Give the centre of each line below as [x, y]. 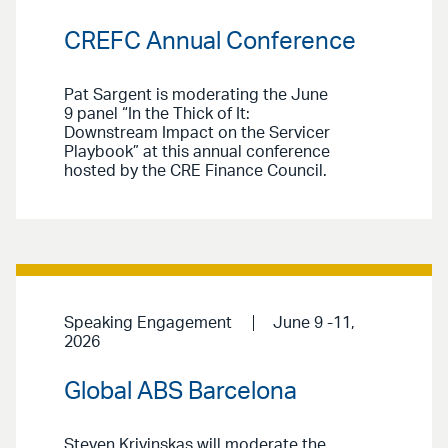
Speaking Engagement [148, 323]
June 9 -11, [313, 323]
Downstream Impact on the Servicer [197, 133]
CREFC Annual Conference [210, 42]
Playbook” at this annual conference [197, 152]
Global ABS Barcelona [180, 391]
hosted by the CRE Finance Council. [195, 171]
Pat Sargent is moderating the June [196, 95]
